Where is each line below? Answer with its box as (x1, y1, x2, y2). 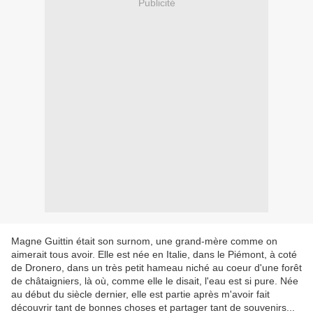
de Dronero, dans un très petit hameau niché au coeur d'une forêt (11, 262, 302, 274)
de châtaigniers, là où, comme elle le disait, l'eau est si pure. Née (11, 275, 298, 287)
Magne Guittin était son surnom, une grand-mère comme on (11, 235, 277, 247)
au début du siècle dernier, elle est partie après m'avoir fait (11, 289, 270, 300)
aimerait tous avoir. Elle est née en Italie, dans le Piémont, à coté (11, 249, 297, 261)
